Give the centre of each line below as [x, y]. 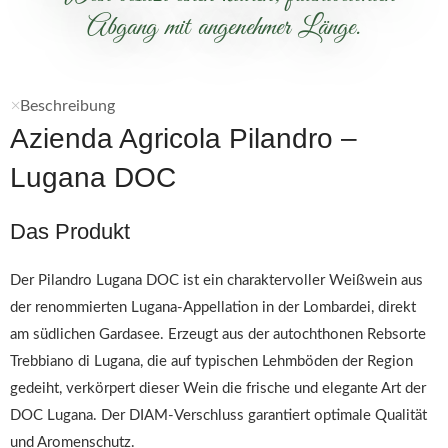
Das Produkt [70, 231]
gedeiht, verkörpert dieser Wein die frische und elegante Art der [218, 388]
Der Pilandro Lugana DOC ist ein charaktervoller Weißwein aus [216, 280]
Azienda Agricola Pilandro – [183, 138]
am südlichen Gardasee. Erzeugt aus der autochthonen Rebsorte [218, 334]
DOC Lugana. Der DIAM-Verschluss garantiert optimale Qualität [218, 415]
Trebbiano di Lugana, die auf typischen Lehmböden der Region [211, 361]
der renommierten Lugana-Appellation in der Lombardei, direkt [213, 307]
